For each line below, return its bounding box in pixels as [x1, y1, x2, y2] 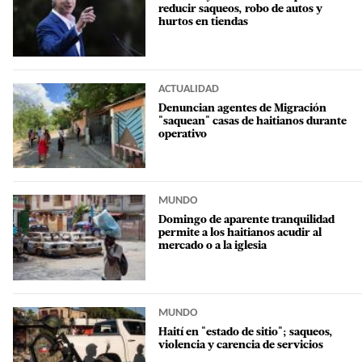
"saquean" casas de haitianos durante [158, 115, 347, 128]
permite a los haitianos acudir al [158, 227, 322, 240]
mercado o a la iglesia [158, 240, 267, 253]
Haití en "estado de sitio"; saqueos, [158, 326, 333, 339]
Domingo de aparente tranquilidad [158, 214, 335, 227]
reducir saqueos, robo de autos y [158, 3, 322, 16]
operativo [158, 128, 207, 141]
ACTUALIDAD [158, 82, 219, 95]
